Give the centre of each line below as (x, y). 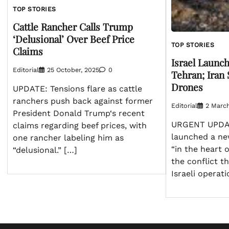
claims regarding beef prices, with (80, 125)
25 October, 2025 (73, 70)
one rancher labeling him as (68, 138)
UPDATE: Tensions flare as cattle (77, 88)
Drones (187, 87)
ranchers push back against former (83, 101)
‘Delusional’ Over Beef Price (74, 39)
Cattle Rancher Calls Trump (73, 26)
